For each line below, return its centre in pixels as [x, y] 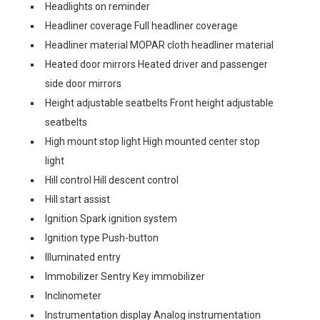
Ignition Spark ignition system [111, 218]
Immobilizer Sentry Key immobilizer [125, 276]
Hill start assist [77, 199]
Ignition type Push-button [102, 237]
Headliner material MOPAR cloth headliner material [159, 45]
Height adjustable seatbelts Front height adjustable [159, 102]
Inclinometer [73, 295]
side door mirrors [83, 83]
